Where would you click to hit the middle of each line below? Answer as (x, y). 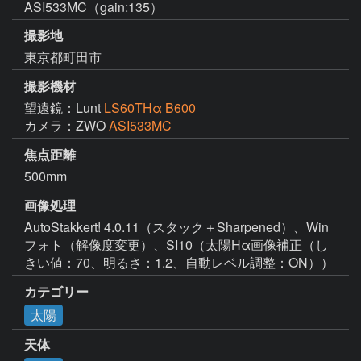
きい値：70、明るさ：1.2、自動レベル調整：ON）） (179, 262)
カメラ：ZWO (66, 126)
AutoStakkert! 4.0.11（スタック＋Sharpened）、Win (176, 226)
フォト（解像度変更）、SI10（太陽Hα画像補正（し (176, 244)
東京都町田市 (63, 57)
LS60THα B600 (150, 108)
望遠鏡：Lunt (64, 108)
